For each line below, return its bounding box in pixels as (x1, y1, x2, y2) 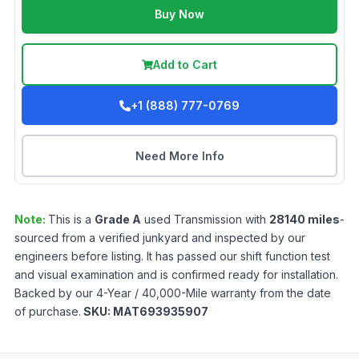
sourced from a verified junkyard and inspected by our (14, 231, 305, 245)
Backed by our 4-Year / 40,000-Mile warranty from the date (14, 286, 331, 301)
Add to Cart (153, 58, 217, 72)
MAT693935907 (113, 305, 208, 319)
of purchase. (14, 305, 81, 319)
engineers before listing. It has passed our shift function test (14, 249, 330, 264)
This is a (48, 212, 95, 227)
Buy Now (155, 7, 204, 22)
